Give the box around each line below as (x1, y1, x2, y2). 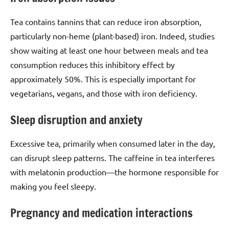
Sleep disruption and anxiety (10, 111, 143, 128)
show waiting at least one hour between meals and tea (10, 44, 208, 55)
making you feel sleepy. (10, 181, 96, 192)
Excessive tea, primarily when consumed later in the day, (10, 138, 215, 149)
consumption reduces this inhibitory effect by (10, 59, 175, 70)
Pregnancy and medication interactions (10, 205, 193, 221)
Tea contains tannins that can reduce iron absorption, (10, 16, 201, 27)
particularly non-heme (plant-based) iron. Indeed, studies (10, 30, 215, 41)
